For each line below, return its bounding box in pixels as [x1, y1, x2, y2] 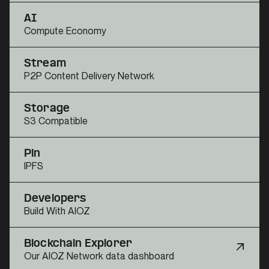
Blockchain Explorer [24, 238, 133, 249]
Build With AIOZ [24, 205, 90, 217]
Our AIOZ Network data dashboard [24, 250, 174, 262]
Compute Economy [24, 25, 106, 37]
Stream [24, 58, 66, 68]
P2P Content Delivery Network [24, 70, 154, 82]
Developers [24, 193, 86, 204]
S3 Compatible [24, 115, 88, 127]
